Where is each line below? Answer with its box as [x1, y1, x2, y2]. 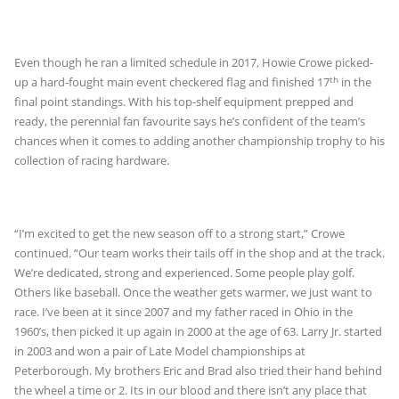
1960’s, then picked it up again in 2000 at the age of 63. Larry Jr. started [14, 322, 382, 339]
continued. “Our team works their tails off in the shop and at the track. [14, 244, 385, 261]
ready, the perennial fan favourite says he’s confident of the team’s [14, 113, 365, 130]
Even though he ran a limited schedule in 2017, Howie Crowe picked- [14, 54, 373, 71]
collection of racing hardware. [14, 152, 169, 169]
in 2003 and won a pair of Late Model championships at [14, 342, 305, 359]
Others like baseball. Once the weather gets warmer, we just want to [14, 283, 372, 300]
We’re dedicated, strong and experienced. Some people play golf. [14, 264, 354, 281]
